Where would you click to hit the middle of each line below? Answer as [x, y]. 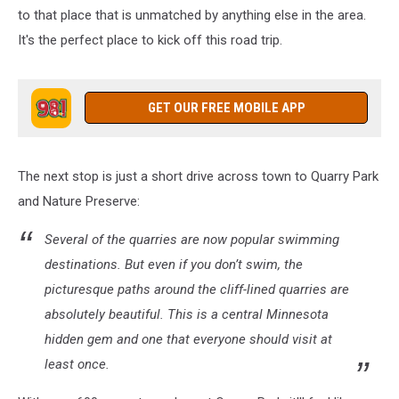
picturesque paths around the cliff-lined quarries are [197, 289]
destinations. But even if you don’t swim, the [174, 265]
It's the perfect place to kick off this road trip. [150, 40]
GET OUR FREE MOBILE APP [226, 108]
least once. [77, 364]
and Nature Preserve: [79, 201]
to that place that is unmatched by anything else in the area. [192, 15]
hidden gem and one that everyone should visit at [188, 339]
